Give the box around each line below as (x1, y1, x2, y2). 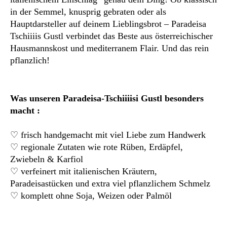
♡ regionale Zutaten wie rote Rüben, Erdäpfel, (10, 141, 183, 152)
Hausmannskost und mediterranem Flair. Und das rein (10, 43, 209, 54)
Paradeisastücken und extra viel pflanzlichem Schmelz (10, 178, 210, 188)
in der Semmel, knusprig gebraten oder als (10, 7, 166, 17)
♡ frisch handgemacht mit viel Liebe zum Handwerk (10, 129, 206, 140)
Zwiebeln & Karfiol (10, 154, 83, 164)
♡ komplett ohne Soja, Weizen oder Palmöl (10, 190, 172, 201)
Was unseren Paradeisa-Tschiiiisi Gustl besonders (10, 93, 204, 103)
